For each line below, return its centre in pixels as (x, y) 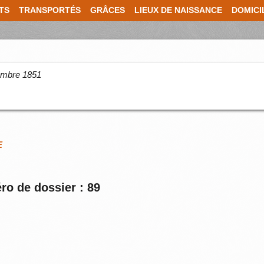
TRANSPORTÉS (50, 10)
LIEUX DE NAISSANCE (178, 10)
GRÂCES (108, 10)
